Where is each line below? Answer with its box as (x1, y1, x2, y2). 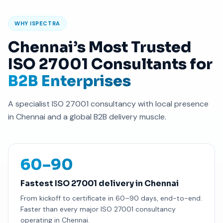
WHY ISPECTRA (14, 19, 60, 27)
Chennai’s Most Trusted (8, 37, 191, 57)
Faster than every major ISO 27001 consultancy (20, 204, 176, 214)
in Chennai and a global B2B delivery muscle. (8, 111, 166, 122)
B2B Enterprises (8, 71, 131, 91)
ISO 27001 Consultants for (8, 54, 213, 74)
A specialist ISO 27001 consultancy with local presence (8, 98, 209, 109)
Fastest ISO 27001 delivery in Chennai (20, 178, 179, 189)
